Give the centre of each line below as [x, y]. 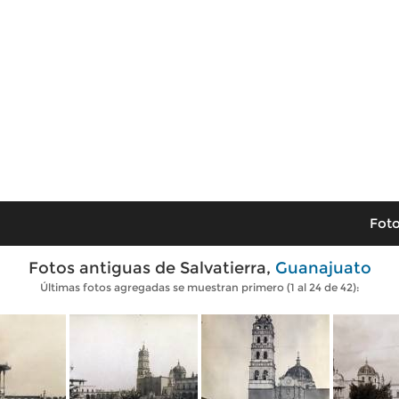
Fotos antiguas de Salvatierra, [151, 268]
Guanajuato [323, 268]
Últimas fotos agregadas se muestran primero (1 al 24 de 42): [199, 287]
